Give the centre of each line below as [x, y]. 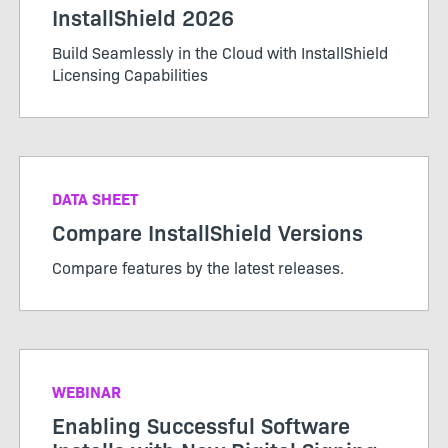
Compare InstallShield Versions [207, 232]
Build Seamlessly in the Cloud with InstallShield [220, 52]
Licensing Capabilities [130, 74]
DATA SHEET [95, 198]
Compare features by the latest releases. [198, 267]
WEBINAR [86, 391]
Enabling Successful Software [201, 425]
